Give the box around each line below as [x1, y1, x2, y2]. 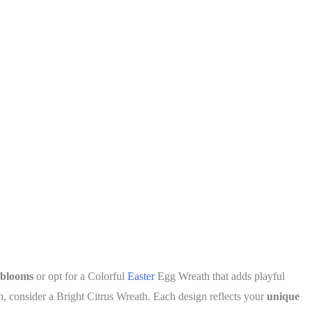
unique [267, 290, 299, 303]
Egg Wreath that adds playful [155, 270, 285, 283]
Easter [127, 270, 155, 283]
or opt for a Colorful [33, 270, 127, 283]
